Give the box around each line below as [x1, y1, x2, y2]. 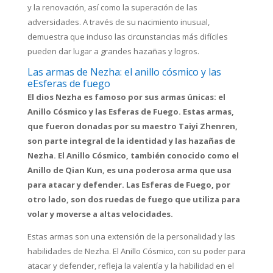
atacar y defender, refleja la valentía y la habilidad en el [27, 260, 234, 272]
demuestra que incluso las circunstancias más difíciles [27, 31, 228, 43]
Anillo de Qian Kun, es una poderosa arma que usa [27, 165, 232, 176]
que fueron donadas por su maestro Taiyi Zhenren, [27, 121, 238, 132]
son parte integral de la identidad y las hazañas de [27, 135, 235, 147]
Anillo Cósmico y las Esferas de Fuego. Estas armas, [27, 106, 234, 118]
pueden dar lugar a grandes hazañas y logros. [27, 46, 199, 57]
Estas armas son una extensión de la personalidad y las [27, 231, 235, 243]
